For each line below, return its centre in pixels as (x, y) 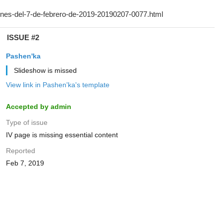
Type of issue (27, 122)
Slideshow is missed (45, 70)
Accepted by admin (38, 107)
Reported (20, 151)
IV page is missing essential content (62, 135)
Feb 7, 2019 (25, 163)
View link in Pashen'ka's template (57, 85)
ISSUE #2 (23, 37)
